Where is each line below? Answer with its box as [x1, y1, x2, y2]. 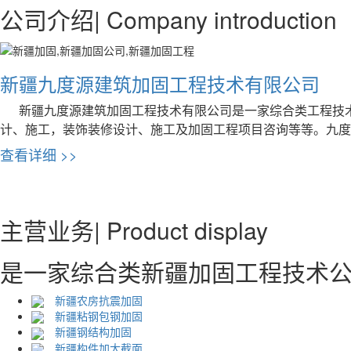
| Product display [94, 212, 268, 247]
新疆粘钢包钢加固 [52, 307, 143, 324]
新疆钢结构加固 [52, 324, 132, 340]
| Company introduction [94, 2, 337, 37]
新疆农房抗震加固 [52, 291, 143, 308]
